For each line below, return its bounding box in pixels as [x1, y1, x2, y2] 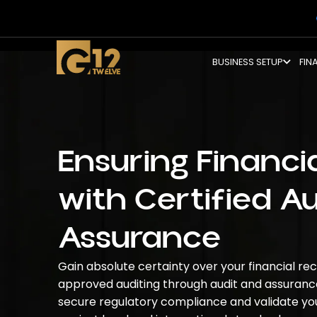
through [163, 276, 210, 292]
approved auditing [58, 276, 163, 292]
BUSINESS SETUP [212, 55, 284, 68]
